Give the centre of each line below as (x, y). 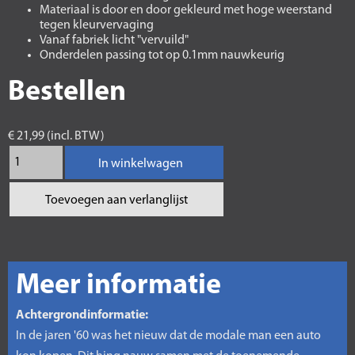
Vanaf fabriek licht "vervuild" (114, 40)
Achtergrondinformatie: (82, 315)
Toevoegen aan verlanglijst (116, 200)
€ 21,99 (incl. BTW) (56, 136)
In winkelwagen (140, 164)
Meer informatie (118, 286)
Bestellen (67, 93)
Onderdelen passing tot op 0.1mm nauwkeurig (162, 55)
